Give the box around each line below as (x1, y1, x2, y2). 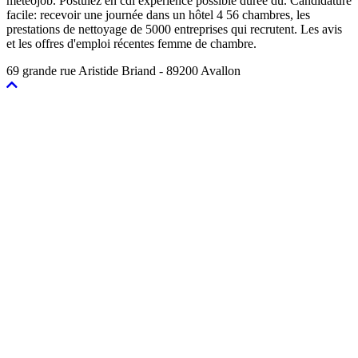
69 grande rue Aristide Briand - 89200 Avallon (6, 63, 241, 78)
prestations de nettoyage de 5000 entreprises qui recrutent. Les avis (6, 22, 342, 36)
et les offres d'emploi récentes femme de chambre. (6, 36, 257, 50)
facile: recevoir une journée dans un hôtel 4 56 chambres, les (6, 7, 310, 22)
